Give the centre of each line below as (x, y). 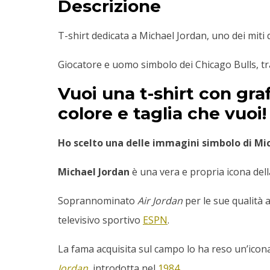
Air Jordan (161, 201)
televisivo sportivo (100, 220)
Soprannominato (98, 201)
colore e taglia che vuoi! (162, 114)
